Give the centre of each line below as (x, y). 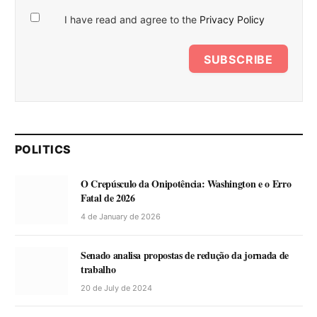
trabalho (98, 269)
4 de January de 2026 (121, 217)
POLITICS (43, 150)
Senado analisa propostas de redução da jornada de (185, 255)
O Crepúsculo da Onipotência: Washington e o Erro (186, 184)
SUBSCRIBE (238, 60)
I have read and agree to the (132, 20)
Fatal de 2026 (108, 198)
